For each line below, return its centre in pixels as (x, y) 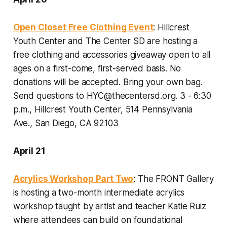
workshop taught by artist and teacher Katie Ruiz (109, 206)
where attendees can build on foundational (98, 220)
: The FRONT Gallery (174, 179)
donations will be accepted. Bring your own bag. (108, 82)
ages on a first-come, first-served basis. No (97, 68)
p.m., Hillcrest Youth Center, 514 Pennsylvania (103, 109)
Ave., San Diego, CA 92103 (66, 123)
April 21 (29, 151)
